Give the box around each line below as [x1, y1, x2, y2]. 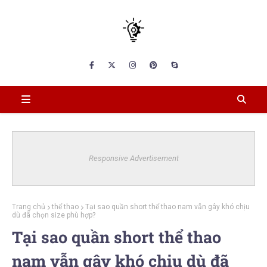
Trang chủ [12, 203, 45, 211]
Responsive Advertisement [88, 154, 179, 163]
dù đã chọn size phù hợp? [12, 211, 95, 219]
